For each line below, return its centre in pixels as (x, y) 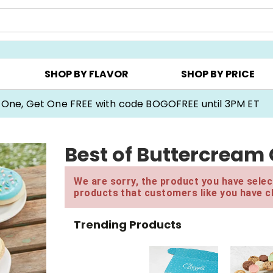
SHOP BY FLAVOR (86, 74)
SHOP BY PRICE (218, 74)
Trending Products (128, 224)
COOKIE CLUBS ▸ (205, 31)
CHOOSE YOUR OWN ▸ (92, 31)
